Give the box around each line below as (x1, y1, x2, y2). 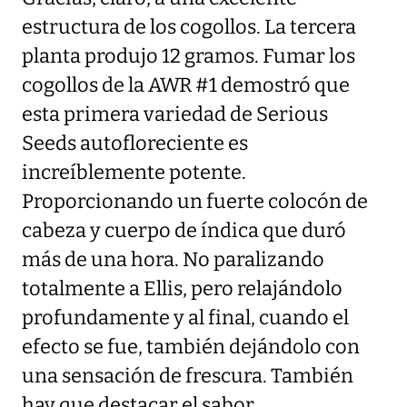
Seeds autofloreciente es (22, 131, 248, 155)
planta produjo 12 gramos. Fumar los (22, 44, 355, 68)
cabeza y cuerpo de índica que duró (22, 218, 346, 243)
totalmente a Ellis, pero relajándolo (22, 276, 342, 301)
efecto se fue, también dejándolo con (22, 334, 360, 359)
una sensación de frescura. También (22, 363, 353, 388)
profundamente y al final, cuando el (22, 305, 349, 330)
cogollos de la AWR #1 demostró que (22, 73, 350, 97)
